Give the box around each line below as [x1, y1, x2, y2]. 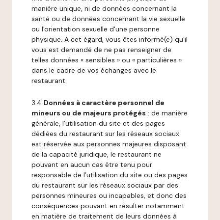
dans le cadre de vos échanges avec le [31, 66, 156, 75]
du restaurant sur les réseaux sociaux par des [31, 181, 178, 190]
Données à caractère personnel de [44, 98, 165, 107]
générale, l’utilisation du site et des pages [31, 119, 165, 128]
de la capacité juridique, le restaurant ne [31, 150, 162, 159]
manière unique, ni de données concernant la [31, 4, 177, 13]
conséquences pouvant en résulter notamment [31, 201, 185, 210]
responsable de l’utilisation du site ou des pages [31, 170, 188, 179]
